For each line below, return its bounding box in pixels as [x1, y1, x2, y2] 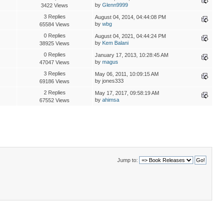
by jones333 [94, 77, 124, 84]
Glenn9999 [102, 1, 128, 8]
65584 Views [39, 21, 70, 27]
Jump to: [117, 157, 138, 163]
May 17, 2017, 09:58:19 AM [94, 90, 159, 96]
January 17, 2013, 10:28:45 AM [94, 52, 168, 58]
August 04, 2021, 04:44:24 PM [94, 33, 166, 39]
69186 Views [39, 78, 70, 84]
